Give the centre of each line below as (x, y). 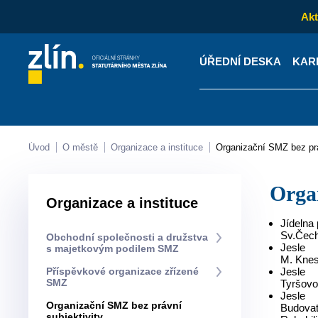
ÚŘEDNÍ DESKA (240, 61)
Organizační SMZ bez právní (50, 305)
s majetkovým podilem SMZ (113, 248)
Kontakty (96, 142)
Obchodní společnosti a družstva (50, 237)
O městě (84, 147)
